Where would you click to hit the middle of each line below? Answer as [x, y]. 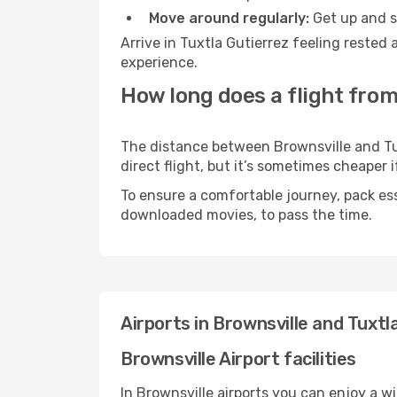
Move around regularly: [229, 18]
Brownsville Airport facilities [238, 359]
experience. [159, 62]
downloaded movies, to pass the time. [246, 215]
